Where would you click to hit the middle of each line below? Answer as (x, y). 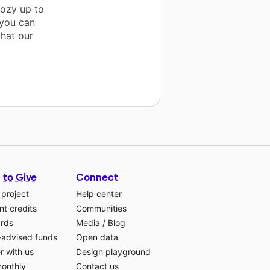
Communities (101, 209)
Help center (99, 194)
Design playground (113, 252)
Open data (97, 237)
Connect (97, 178)
